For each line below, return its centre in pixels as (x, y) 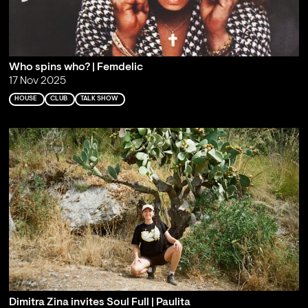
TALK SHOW (99, 99)
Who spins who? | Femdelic (76, 68)
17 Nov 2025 (37, 81)
